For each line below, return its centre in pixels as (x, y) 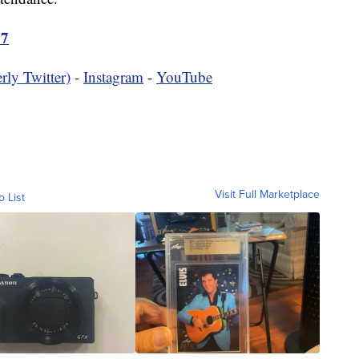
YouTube (184, 76)
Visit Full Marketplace (267, 194)
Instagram (113, 76)
